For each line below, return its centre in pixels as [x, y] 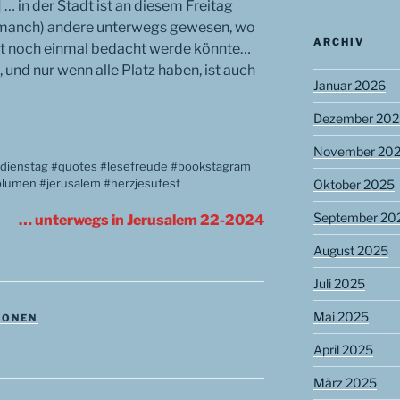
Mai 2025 [341, 317]
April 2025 [343, 350]
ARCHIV [338, 42]
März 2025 [345, 383]
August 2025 [350, 251]
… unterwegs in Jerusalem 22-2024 [142, 220]
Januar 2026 [349, 86]
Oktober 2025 [354, 185]
